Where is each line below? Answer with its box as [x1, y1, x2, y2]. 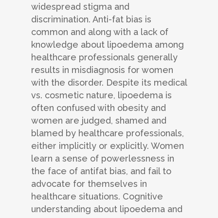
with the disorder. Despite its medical [31, 77, 187, 88]
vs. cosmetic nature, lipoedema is [31, 90, 172, 101]
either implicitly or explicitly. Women [31, 141, 184, 151]
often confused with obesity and [31, 103, 166, 113]
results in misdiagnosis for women [31, 65, 173, 75]
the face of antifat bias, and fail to [31, 166, 171, 177]
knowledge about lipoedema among [31, 39, 184, 50]
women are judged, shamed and [31, 115, 166, 126]
